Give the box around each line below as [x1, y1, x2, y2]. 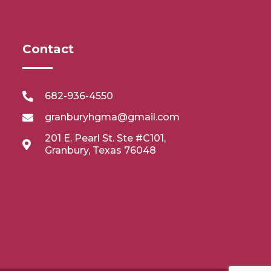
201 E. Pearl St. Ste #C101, [45, 132, 166, 145]
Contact [22, 42, 74, 57]
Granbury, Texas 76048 [45, 145, 157, 157]
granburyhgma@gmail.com [45, 111, 180, 123]
